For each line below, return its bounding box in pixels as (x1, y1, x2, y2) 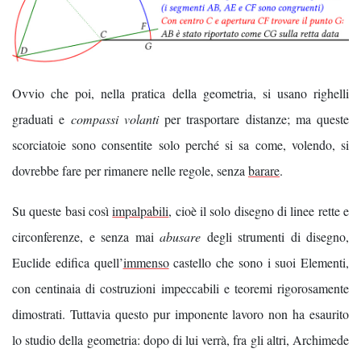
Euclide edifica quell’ (12, 253, 123, 271)
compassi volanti (70, 110, 159, 127)
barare (248, 161, 280, 179)
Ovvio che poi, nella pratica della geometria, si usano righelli (12, 84, 349, 102)
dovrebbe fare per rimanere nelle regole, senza (12, 161, 248, 179)
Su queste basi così (12, 201, 113, 219)
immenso (122, 253, 169, 271)
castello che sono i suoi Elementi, (168, 253, 349, 271)
